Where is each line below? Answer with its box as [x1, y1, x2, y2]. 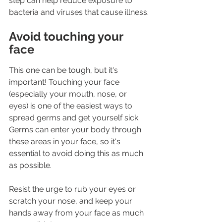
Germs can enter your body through [9, 125, 143, 135]
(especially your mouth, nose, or [9, 89, 129, 99]
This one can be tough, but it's [9, 65, 120, 75]
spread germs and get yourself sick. [9, 113, 142, 123]
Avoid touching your [9, 29, 126, 44]
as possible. [9, 161, 52, 170]
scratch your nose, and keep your [9, 196, 134, 206]
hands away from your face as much [9, 208, 146, 218]
